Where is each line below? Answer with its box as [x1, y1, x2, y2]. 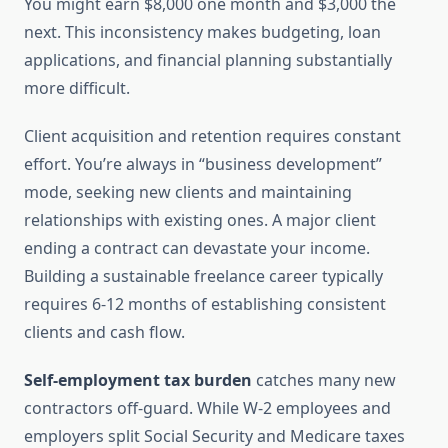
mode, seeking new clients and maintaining [24, 181, 352, 204]
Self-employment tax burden [24, 369, 252, 392]
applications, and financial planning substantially [24, 49, 392, 72]
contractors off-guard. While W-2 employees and [24, 397, 391, 420]
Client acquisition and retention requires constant [24, 125, 401, 148]
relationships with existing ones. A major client [24, 209, 376, 232]
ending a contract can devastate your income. [24, 237, 370, 260]
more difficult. [24, 77, 130, 100]
